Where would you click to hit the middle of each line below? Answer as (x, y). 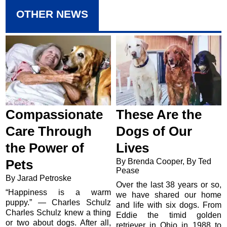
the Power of (45, 148)
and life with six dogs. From (169, 205)
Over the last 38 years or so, (169, 185)
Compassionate (54, 115)
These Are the (159, 115)
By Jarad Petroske (40, 178)
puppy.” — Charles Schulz (58, 203)
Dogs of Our (154, 131)
